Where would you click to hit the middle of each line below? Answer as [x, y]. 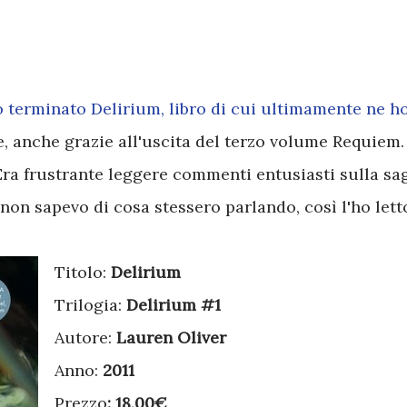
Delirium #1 [174, 305]
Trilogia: [90, 305]
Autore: [85, 338]
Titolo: [83, 272]
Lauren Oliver [171, 338]
